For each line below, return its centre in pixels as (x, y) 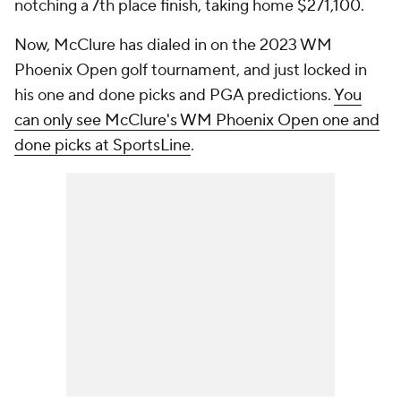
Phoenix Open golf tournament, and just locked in (191, 70)
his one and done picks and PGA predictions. (174, 95)
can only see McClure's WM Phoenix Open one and (197, 120)
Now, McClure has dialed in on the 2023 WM (173, 45)
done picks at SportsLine (102, 145)
